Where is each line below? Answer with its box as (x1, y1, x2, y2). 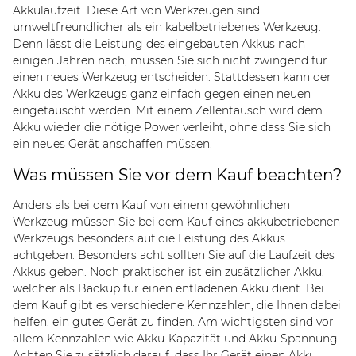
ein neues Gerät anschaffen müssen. (13, 136, 212, 151)
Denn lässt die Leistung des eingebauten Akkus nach (13, 36, 305, 51)
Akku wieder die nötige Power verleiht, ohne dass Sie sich (13, 119, 331, 134)
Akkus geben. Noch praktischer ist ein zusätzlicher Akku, (13, 264, 324, 279)
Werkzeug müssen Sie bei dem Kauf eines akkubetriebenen (13, 214, 340, 229)
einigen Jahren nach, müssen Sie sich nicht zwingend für (13, 52, 327, 68)
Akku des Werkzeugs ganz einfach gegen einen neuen (13, 86, 311, 101)
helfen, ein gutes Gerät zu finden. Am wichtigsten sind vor (13, 314, 334, 329)
